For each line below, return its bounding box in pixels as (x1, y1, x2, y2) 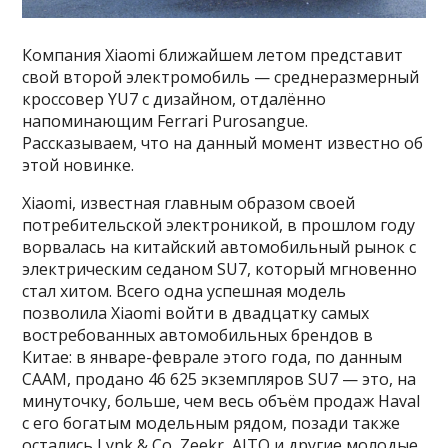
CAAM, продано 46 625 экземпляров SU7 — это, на (22, 367, 417, 390)
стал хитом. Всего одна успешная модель (22, 279, 347, 302)
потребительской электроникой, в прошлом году (22, 213, 416, 236)
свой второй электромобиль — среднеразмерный (22, 65, 420, 88)
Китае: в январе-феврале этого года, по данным (22, 345, 403, 368)
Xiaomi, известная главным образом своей (22, 191, 356, 214)
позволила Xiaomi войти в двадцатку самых (22, 301, 370, 324)
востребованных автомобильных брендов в (22, 323, 374, 346)
